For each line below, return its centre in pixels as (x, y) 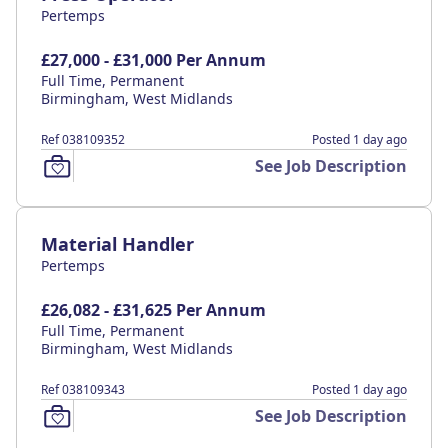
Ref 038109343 (83, 389)
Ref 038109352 (83, 139)
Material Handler (117, 244)
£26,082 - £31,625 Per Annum (153, 310)
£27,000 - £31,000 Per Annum (153, 60)
